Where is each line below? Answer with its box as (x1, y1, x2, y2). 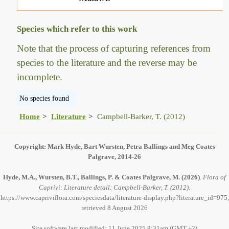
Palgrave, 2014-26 (88, 152, 141, 161)
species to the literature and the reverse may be (17, 57, 197, 68)
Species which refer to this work (17, 24, 138, 34)
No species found (19, 94, 70, 102)
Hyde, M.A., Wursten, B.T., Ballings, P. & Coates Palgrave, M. (3, 173, 180, 181)
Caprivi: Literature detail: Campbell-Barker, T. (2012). (39, 183, 190, 191)
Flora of (203, 173, 226, 181)
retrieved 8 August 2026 (81, 203, 148, 212)
